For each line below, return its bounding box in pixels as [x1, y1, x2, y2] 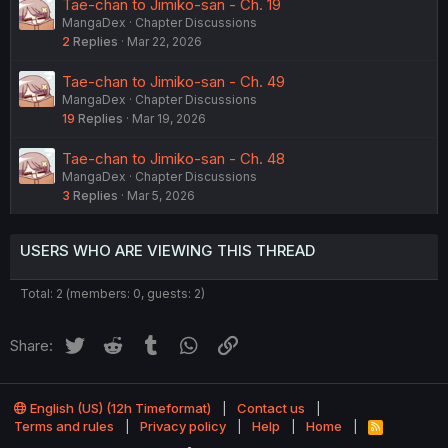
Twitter [86, 333, 135, 353]
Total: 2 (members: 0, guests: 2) [20, 286, 205, 302]
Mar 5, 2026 [127, 188, 195, 204]
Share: [10, 336, 53, 356]
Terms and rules [14, 418, 114, 435]
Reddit [124, 333, 170, 353]
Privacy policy [140, 418, 226, 435]
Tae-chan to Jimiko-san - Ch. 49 [62, 72, 285, 92]
